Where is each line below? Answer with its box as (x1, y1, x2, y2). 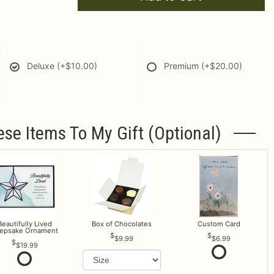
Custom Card (197, 219, 240, 228)
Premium (164, 61, 201, 71)
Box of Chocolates (91, 219, 152, 228)
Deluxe (27, 61, 57, 71)
